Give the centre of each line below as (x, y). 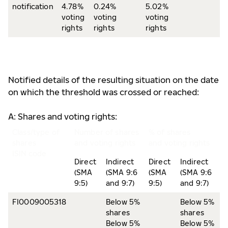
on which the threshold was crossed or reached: (104, 92)
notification (33, 6)
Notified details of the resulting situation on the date (113, 80)
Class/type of (36, 132)
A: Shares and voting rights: (63, 117)
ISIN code (30, 153)
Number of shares (107, 132)
